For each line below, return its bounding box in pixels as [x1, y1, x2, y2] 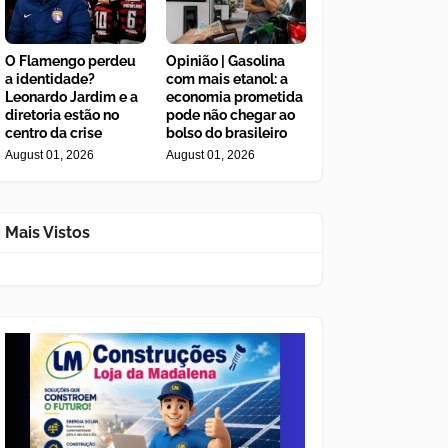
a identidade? [5, 71, 95, 88]
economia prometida [165, 89, 303, 106]
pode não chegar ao [165, 107, 295, 124]
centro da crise [5, 125, 102, 142]
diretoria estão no [5, 107, 119, 124]
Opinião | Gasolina [165, 53, 285, 70]
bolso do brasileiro [165, 125, 287, 142]
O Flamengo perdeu [5, 53, 136, 70]
